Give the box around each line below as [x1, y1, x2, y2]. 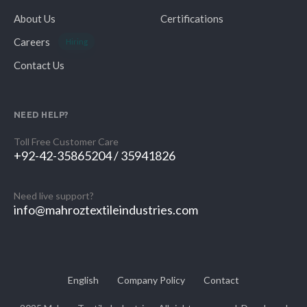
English [68, 274, 99, 286]
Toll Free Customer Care [14, 135, 119, 147]
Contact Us [14, 58, 64, 71]
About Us [14, 12, 56, 25]
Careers [14, 35, 50, 48]
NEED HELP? [14, 109, 69, 119]
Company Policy [117, 274, 185, 286]
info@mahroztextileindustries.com [14, 202, 198, 218]
